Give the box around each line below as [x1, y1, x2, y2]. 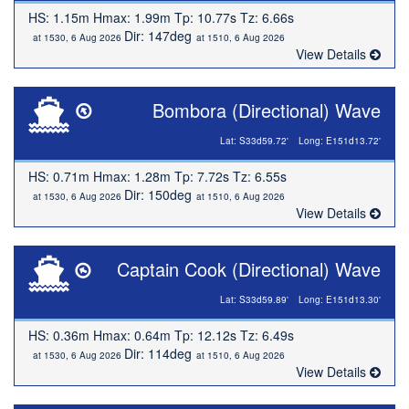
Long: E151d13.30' [299, 293, 381, 306]
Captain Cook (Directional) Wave [117, 256, 381, 282]
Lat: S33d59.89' [220, 293, 288, 306]
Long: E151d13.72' [299, 134, 381, 147]
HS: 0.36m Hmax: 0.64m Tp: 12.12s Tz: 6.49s [28, 326, 294, 344]
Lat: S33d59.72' [220, 134, 288, 147]
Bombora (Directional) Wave [152, 97, 381, 123]
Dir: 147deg [124, 26, 192, 45]
